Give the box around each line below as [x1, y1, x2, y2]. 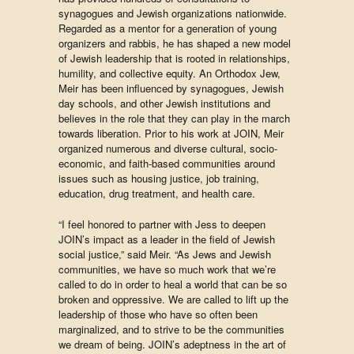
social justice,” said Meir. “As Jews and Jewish [58, 247, 271, 262]
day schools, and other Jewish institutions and [58, 96, 270, 111]
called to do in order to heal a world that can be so [58, 277, 287, 292]
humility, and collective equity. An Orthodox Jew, [58, 66, 281, 81]
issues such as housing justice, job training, [58, 171, 259, 186]
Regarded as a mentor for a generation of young [58, 21, 277, 36]
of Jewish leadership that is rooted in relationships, [58, 51, 290, 66]
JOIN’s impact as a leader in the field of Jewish [58, 232, 275, 247]
